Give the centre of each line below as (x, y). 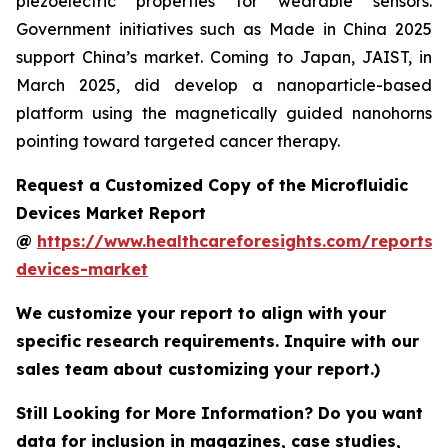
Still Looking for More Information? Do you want (219, 412)
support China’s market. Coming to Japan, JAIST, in (224, 56)
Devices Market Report (111, 212)
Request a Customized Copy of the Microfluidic (212, 184)
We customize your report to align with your (201, 312)
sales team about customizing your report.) (198, 368)
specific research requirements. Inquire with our (217, 340)
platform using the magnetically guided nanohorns (224, 112)
